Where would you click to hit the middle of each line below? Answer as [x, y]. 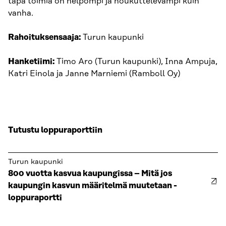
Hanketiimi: [31, 62]
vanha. [21, 13]
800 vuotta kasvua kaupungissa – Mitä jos [90, 174]
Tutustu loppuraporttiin [55, 130]
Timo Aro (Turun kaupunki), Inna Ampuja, [136, 62]
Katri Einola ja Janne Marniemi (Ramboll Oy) [94, 74]
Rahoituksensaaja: [44, 37]
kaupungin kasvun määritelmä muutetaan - [93, 186]
